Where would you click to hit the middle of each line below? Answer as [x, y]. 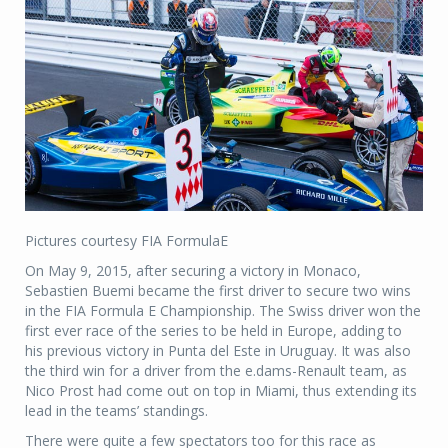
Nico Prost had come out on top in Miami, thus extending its [221, 390]
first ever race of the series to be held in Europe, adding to [213, 330]
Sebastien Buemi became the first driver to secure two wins [218, 290]
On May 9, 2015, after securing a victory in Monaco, [193, 270]
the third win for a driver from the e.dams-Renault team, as [216, 370]
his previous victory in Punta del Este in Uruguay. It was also [218, 350]
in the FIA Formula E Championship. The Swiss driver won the [223, 310]
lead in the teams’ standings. [116, 410]
